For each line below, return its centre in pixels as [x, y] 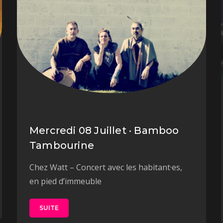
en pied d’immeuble [65, 181]
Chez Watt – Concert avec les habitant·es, [106, 167]
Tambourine [61, 146]
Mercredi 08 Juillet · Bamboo [104, 131]
